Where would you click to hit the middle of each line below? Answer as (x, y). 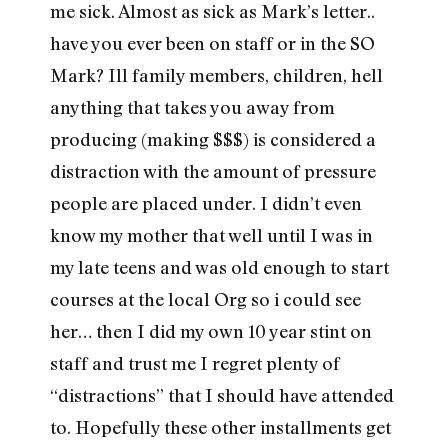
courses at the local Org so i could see (205, 299)
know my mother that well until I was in (211, 235)
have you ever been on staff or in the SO (212, 43)
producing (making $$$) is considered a (213, 139)
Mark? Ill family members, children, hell (216, 75)
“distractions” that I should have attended (222, 395)
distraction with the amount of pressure (213, 171)
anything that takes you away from (192, 107)
